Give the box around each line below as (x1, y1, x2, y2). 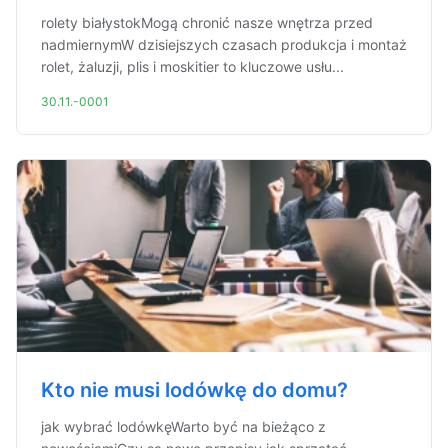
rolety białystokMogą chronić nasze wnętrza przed (41, 14, 373, 31)
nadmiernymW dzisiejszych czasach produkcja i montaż (41, 36, 407, 53)
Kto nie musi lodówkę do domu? (41, 378, 348, 402)
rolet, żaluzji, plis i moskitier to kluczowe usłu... (41, 58, 344, 75)
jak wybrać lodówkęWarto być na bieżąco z (41, 418, 326, 435)
